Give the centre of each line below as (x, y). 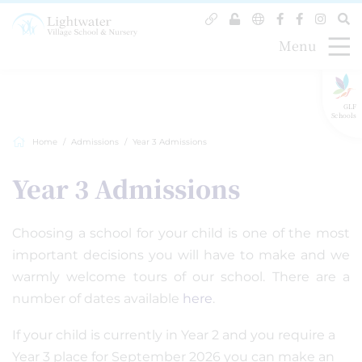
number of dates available (97, 299)
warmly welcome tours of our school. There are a (181, 277)
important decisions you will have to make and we (181, 255)
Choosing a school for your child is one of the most (181, 233)
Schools (343, 115)
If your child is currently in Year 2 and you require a (174, 335)
